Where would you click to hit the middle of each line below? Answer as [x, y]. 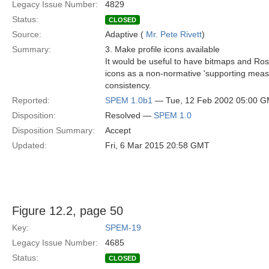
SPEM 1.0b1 [129, 100]
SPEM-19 [123, 228]
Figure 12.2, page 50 [68, 211]
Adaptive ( [125, 34]
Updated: [29, 145]
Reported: [31, 100]
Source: [27, 34]
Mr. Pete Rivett [174, 34]
